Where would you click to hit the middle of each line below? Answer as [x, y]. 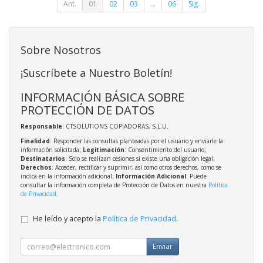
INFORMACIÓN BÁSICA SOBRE [102, 97]
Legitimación [104, 150]
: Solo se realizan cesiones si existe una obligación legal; [140, 159]
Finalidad [35, 141]
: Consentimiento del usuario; [165, 150]
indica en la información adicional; [68, 176]
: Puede [196, 176]
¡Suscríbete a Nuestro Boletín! [96, 73]
